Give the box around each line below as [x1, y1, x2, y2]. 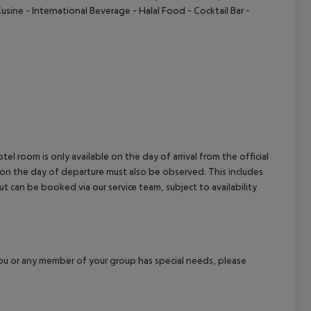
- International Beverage [24, 5, 131, 17]
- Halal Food [131, 5, 185, 17]
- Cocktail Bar [185, 5, 244, 17]
